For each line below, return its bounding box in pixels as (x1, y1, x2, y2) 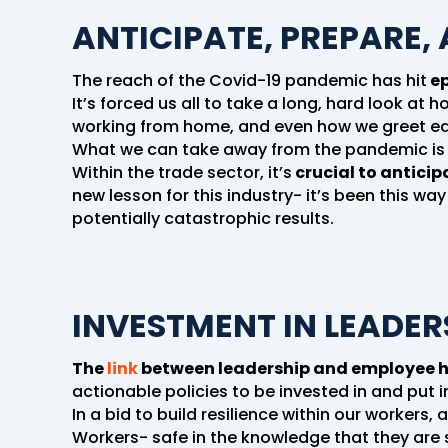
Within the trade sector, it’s (72, 160, 292, 184)
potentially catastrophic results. (72, 206, 334, 230)
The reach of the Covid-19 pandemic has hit (72, 68, 427, 92)
